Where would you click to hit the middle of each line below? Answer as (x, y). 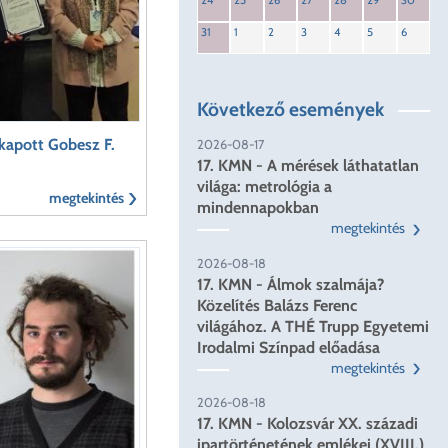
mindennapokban (258, 208)
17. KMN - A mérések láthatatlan (308, 166)
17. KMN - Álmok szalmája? (291, 284)
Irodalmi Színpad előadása (289, 347)
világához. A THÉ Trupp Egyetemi (313, 326)
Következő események (291, 109)
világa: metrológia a (265, 187)
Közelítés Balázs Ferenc (277, 305)
